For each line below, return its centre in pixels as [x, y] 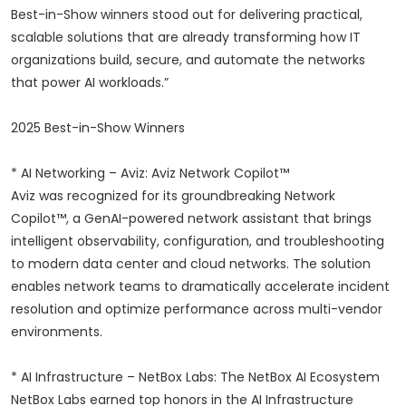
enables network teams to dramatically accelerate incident [200, 287]
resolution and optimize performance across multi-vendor [197, 309]
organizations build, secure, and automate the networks [188, 60]
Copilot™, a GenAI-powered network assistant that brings [191, 219]
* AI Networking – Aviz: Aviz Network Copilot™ [150, 174]
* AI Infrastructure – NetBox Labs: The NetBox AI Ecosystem [195, 377]
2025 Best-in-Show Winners [98, 128]
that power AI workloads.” [90, 83]
